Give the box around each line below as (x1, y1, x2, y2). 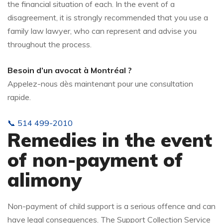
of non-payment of (7, 147, 183, 172)
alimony (7, 167, 82, 192)
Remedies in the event (7, 127, 212, 152)
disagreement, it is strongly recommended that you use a (7, 12, 208, 22)
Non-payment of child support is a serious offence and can (7, 201, 216, 211)
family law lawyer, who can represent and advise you (7, 25, 197, 36)
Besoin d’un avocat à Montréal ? (7, 65, 132, 75)
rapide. (7, 92, 31, 102)
